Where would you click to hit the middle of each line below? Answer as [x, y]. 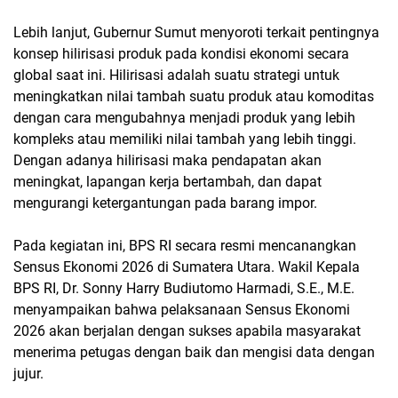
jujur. [30, 373]
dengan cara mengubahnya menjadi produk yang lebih [184, 117]
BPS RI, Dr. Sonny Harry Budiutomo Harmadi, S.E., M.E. [184, 288]
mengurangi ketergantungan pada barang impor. [165, 203]
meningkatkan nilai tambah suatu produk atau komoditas [194, 96]
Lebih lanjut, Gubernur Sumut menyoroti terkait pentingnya [196, 32]
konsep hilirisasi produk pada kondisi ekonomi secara [181, 53]
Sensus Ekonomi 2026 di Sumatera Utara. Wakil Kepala [187, 267]
